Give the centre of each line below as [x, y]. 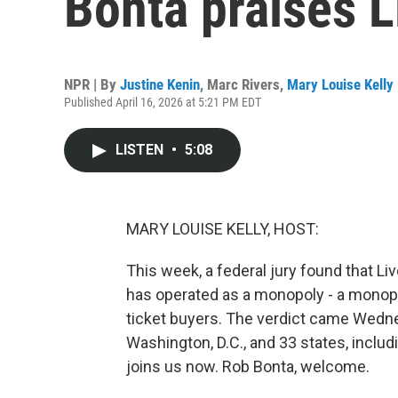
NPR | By [92, 84]
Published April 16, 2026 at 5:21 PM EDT [163, 102]
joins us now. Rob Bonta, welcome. [248, 366]
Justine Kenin [160, 84]
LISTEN [141, 150]
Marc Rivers [243, 84]
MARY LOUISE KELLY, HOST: [223, 229]
